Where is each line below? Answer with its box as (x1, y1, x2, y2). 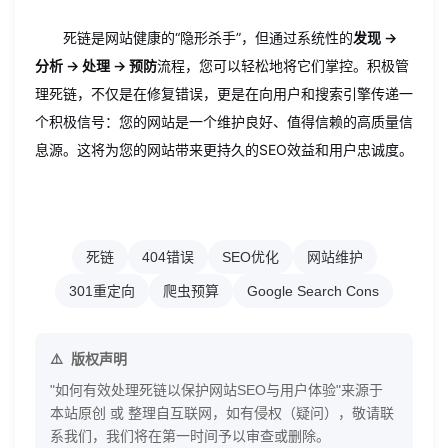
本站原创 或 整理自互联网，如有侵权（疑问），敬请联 (50, 405, 394, 421)
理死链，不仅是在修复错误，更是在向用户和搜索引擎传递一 (35, 85, 413, 102)
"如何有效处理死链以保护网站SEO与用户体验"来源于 (50, 382, 383, 398)
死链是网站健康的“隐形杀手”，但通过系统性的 (63, 29, 353, 46)
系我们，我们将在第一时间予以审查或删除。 (50, 428, 330, 444)
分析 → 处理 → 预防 (35, 57, 157, 74)
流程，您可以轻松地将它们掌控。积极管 (157, 57, 409, 74)
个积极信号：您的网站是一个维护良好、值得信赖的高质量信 (35, 113, 413, 130)
